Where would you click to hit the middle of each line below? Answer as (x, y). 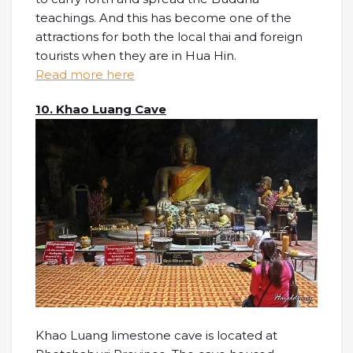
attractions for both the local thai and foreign (169, 36)
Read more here (85, 74)
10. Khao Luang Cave (101, 109)
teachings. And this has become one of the (163, 17)
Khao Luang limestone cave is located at (156, 335)
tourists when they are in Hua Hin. (136, 55)
